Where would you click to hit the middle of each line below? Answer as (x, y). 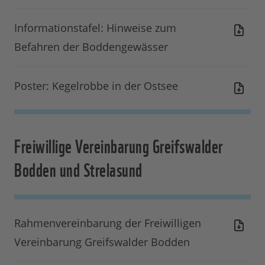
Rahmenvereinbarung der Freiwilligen (108, 223)
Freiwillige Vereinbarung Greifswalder (119, 145)
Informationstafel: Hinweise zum (95, 28)
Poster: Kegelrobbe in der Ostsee (96, 86)
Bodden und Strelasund (78, 169)
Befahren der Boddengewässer (91, 47)
